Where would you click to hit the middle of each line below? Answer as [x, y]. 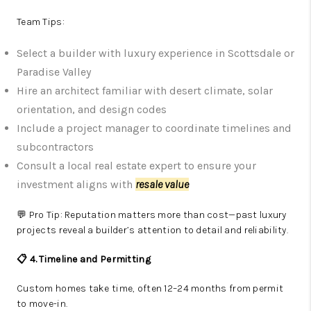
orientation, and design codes [92, 110]
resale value [162, 185]
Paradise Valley [54, 72]
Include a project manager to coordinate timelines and [154, 128]
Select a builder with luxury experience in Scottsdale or [155, 53]
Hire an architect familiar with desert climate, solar [145, 91]
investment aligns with [76, 185]
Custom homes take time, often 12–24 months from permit [150, 289]
